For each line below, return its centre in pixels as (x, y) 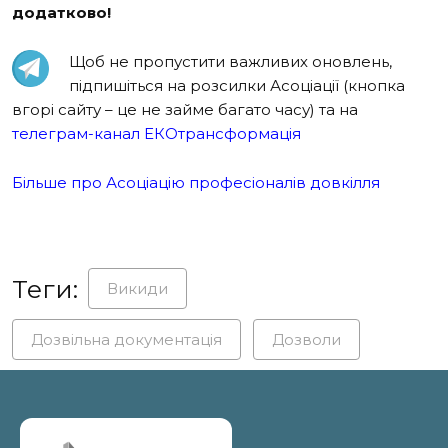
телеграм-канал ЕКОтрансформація (156, 133)
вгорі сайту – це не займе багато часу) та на (185, 109)
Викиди (137, 288)
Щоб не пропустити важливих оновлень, (230, 61)
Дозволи (306, 339)
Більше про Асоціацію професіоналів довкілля (196, 182)
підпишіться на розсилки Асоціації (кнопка (237, 85)
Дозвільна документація (126, 339)
